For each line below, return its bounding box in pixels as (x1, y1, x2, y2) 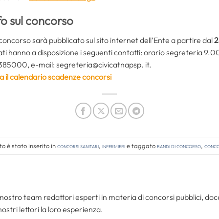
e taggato (125, 141, 157, 150)
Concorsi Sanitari (57, 141, 99, 150)
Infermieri (102, 141, 125, 150)
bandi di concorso (157, 141, 201, 150)
